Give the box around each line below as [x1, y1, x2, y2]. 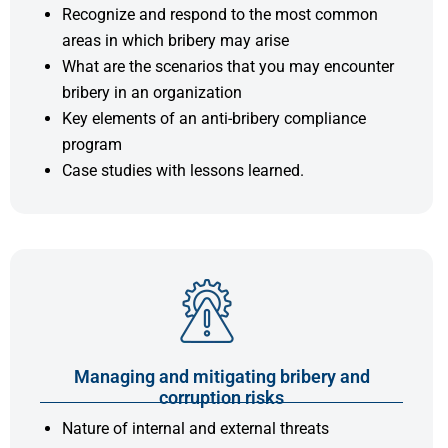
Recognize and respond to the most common [62, 4, 378, 24]
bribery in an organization [62, 82, 242, 102]
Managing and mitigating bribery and [73, 365, 370, 387]
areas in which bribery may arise [62, 30, 289, 50]
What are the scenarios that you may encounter [62, 56, 394, 76]
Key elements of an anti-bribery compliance [62, 108, 366, 128]
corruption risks [159, 386, 284, 408]
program [62, 134, 122, 154]
